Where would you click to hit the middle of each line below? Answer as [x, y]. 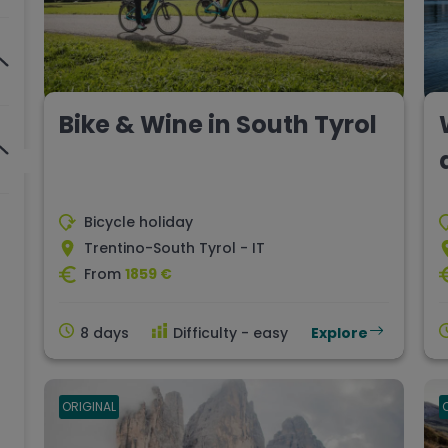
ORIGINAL [89, 407]
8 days [104, 333]
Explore [339, 333]
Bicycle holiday [138, 222]
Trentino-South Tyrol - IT [174, 248]
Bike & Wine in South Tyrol [218, 125]
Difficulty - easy [230, 333]
